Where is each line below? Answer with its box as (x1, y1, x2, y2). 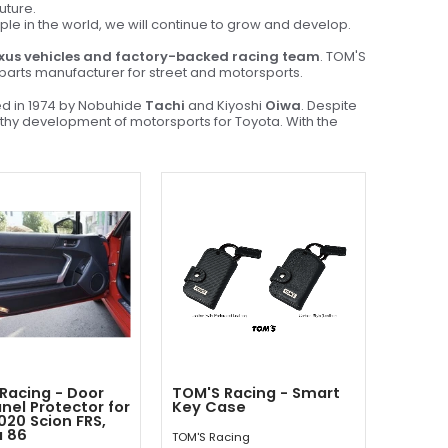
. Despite (301, 95, 357, 115)
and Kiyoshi (185, 95, 265, 115)
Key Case (172, 396, 246, 417)
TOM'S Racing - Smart (172, 382, 340, 403)
